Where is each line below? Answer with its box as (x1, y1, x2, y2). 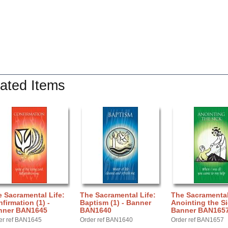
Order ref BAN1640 (80, 216, 133, 223)
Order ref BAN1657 (171, 216, 224, 223)
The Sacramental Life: (80, 191, 156, 199)
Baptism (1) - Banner (80, 198, 151, 207)
